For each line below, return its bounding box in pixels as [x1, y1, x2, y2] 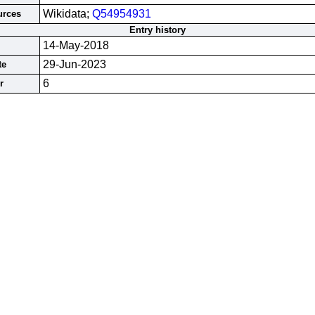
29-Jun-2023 [43, 58, 106, 70]
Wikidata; [43, 8, 92, 20]
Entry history [129, 25, 186, 35]
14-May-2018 [43, 39, 109, 51]
